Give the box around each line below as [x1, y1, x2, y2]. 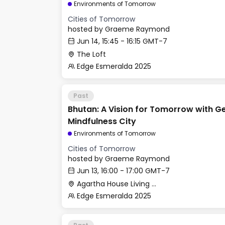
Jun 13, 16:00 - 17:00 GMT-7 [77, 166, 170, 176]
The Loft [77, 49, 106, 59]
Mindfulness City [68, 116, 136, 127]
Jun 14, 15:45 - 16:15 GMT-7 [77, 36, 167, 46]
